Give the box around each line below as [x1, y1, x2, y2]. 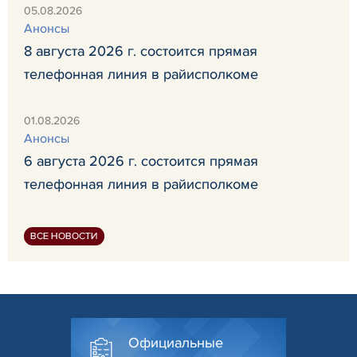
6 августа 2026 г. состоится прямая [24, 151, 258, 170]
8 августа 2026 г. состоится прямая [24, 41, 257, 60]
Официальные [128, 334, 223, 352]
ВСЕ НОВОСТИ [30, 229, 98, 242]
